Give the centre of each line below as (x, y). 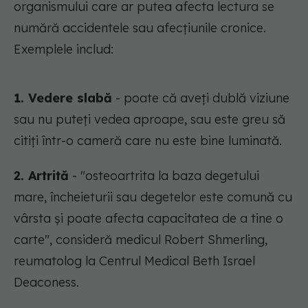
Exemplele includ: (64, 49)
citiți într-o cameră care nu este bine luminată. (148, 141)
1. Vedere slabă (63, 98)
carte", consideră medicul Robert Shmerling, (141, 240)
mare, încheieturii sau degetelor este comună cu (153, 197)
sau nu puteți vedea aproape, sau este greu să (150, 120)
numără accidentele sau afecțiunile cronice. (140, 28)
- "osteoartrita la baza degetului (164, 176)
